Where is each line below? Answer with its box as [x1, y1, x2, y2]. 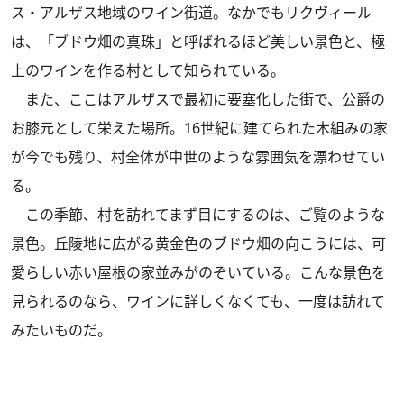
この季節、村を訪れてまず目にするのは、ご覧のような [11, 205, 385, 225]
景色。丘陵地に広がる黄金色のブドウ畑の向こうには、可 [11, 234, 386, 253]
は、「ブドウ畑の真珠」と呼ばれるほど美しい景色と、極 [11, 32, 385, 51]
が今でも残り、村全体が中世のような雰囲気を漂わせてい [11, 147, 385, 167]
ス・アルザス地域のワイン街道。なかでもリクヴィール [11, 3, 372, 23]
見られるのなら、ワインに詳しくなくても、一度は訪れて [11, 291, 385, 311]
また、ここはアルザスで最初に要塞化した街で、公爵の [11, 89, 385, 109]
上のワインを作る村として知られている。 [11, 60, 285, 80]
